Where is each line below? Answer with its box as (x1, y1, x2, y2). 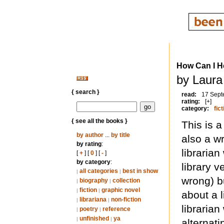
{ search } (71, 88, 99, 95)
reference (102, 205, 130, 212)
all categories (79, 167, 118, 174)
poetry (79, 205, 98, 212)
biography (79, 177, 108, 184)
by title (110, 131, 130, 138)
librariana (79, 196, 106, 203)
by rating (76, 140, 101, 147)
